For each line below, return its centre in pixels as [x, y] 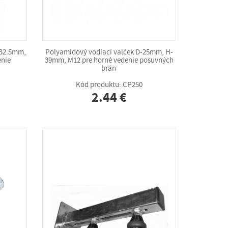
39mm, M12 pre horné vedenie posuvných [109, 60]
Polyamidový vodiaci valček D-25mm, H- [109, 52]
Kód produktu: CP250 [109, 84]
